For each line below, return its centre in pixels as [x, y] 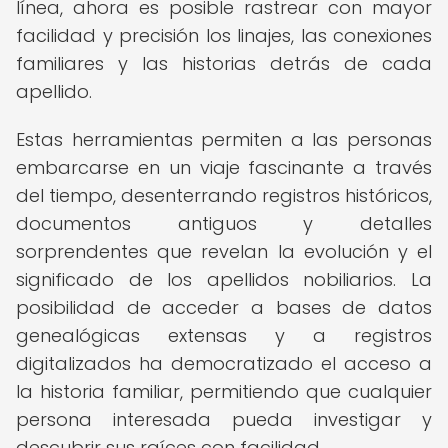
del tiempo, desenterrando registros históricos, [224, 195]
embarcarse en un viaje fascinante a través [224, 167]
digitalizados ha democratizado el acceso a [224, 363]
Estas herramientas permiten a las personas [224, 139]
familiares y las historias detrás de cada [224, 63]
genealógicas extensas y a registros [224, 335]
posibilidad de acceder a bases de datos [224, 307]
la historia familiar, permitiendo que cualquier [224, 391]
